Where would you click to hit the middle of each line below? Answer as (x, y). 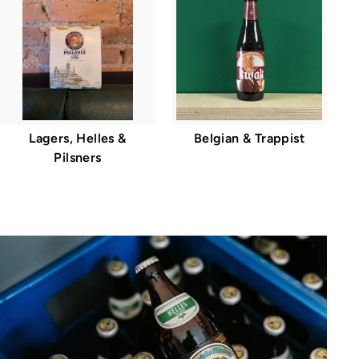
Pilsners (78, 157)
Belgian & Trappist (249, 138)
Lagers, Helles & (78, 138)
